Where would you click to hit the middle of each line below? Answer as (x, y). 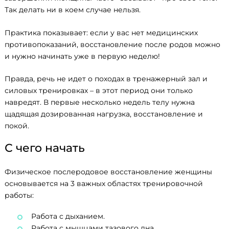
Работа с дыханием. (68, 216)
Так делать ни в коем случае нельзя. (73, 10)
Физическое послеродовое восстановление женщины (108, 171)
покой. (17, 126)
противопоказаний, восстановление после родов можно (112, 44)
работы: (19, 195)
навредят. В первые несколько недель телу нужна (100, 102)
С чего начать (45, 148)
